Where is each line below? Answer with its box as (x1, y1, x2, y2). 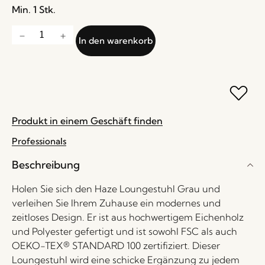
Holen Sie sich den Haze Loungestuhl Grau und (12, 183, 220, 195)
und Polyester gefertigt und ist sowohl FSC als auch (12, 225, 237, 237)
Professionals (12, 135, 66, 147)
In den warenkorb (79, 35, 153, 46)
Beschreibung (12, 158, 80, 172)
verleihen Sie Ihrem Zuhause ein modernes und (12, 197, 221, 209)
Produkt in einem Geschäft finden (12, 115, 163, 127)
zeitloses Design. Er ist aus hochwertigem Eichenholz (12, 211, 244, 223)
